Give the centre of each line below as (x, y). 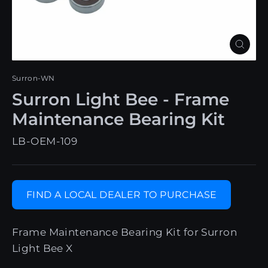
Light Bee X (42, 248)
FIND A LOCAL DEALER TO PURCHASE (122, 194)
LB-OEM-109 (45, 141)
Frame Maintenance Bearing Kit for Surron (124, 232)
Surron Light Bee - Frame (121, 99)
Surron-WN (33, 78)
